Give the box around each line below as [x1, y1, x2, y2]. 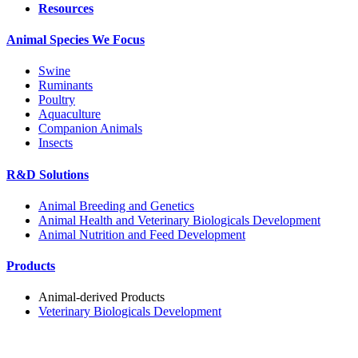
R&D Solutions [6, 167, 89, 181]
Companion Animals [38, 121, 142, 136]
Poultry [38, 93, 75, 107]
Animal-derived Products [38, 290, 165, 304]
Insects [38, 136, 73, 150]
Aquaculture [38, 107, 101, 121]
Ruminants [38, 78, 93, 93]
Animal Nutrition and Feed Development [38, 227, 245, 241]
